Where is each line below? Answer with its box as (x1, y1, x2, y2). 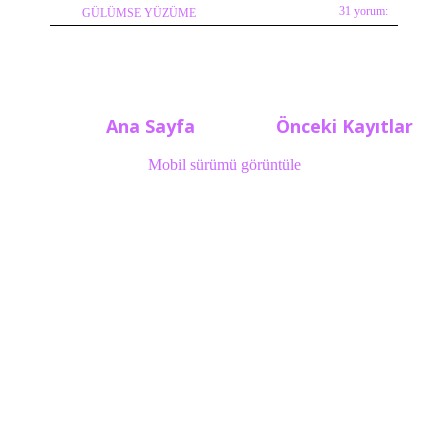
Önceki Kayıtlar (276, 113, 413, 138)
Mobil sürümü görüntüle (147, 155, 301, 173)
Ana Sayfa (106, 113, 195, 138)
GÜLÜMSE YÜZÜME (82, 7, 196, 20)
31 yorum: (339, 5, 388, 18)
